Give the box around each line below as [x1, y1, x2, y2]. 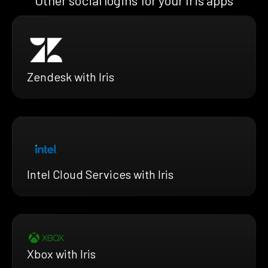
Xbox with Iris [27, 246, 96, 261]
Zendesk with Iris [27, 69, 114, 84]
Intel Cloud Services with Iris [27, 166, 173, 181]
